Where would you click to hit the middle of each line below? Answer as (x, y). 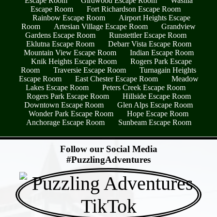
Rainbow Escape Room (69, 18)
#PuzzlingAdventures (108, 160)
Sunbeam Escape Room (155, 123)
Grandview (178, 27)
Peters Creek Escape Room (144, 88)
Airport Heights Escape (155, 18)
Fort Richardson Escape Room (134, 9)
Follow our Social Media (108, 149)
